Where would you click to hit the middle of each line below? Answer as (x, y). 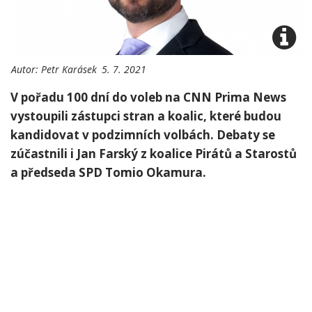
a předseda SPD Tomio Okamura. (108, 173)
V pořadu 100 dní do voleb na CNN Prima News (148, 97)
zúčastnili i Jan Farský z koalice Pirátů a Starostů (154, 154)
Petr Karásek (69, 70)
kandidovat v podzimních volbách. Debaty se (143, 135)
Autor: (26, 70)
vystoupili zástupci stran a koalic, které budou (146, 116)
